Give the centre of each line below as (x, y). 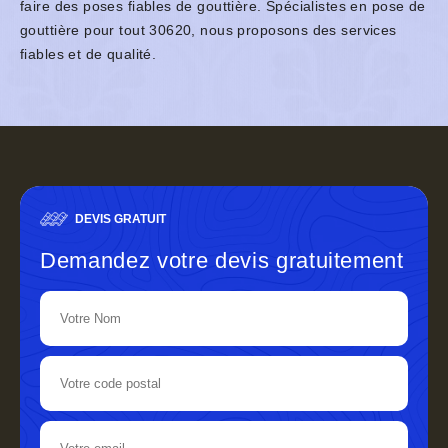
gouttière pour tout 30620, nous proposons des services (208, 30)
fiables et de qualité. (88, 54)
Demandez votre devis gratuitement (222, 261)
